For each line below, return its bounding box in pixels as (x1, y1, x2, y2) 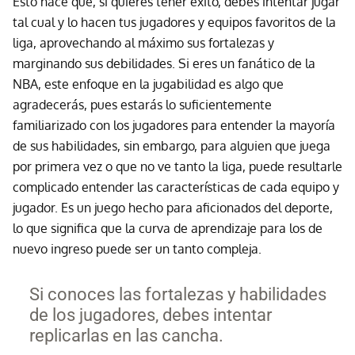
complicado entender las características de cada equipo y (13, 178, 339, 195)
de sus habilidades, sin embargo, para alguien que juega (13, 137, 330, 154)
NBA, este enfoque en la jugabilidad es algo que (13, 75, 284, 92)
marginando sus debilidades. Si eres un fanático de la (13, 55, 315, 71)
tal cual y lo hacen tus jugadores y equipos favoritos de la (13, 13, 336, 30)
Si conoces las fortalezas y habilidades (29, 284, 326, 304)
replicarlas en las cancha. (29, 325, 223, 345)
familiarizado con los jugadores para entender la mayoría (13, 116, 335, 133)
